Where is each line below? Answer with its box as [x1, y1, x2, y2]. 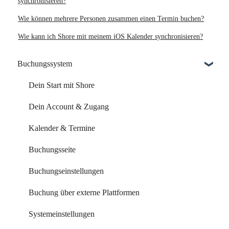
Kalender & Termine [29, 123, 95, 132]
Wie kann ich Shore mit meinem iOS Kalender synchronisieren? [18, 33, 203, 41]
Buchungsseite [29, 145, 76, 154]
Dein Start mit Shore [29, 80, 95, 89]
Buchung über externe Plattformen [29, 188, 140, 197]
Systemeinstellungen [29, 209, 95, 218]
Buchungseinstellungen [29, 166, 104, 175]
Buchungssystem [17, 59, 72, 68]
